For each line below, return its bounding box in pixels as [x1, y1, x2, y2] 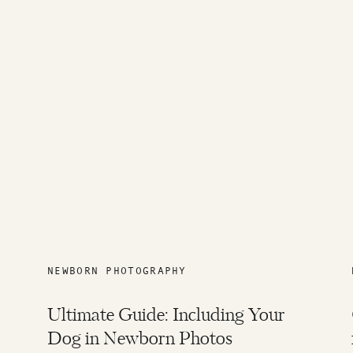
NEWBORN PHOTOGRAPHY [47, 265, 187, 277]
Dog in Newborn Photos [47, 331, 232, 348]
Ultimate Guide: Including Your [47, 307, 285, 325]
